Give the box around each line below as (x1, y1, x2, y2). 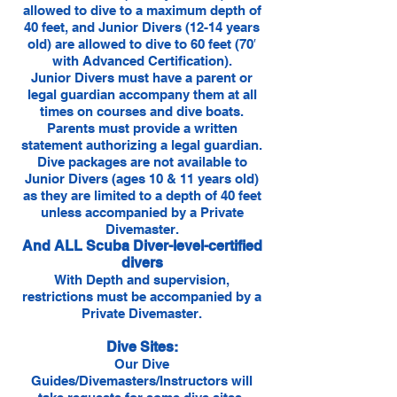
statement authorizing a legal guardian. (21, 137, 262, 152)
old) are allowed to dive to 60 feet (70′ (27, 36, 256, 51)
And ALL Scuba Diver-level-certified (21, 237, 262, 254)
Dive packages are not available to (36, 154, 247, 169)
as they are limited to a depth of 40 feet (22, 188, 261, 203)
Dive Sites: (105, 339, 178, 355)
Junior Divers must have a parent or (31, 70, 253, 85)
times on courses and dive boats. (40, 104, 244, 119)
